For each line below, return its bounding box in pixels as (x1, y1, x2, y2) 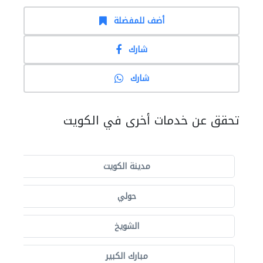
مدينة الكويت (103, 159, 150, 174)
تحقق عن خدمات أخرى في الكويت (63, 109, 240, 131)
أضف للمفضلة (113, 13, 164, 29)
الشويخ (114, 218, 139, 234)
